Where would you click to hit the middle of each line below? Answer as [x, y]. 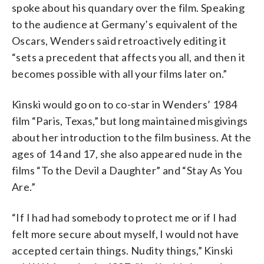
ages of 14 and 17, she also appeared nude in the [127, 154]
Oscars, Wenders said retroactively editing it [119, 40]
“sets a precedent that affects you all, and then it [129, 57]
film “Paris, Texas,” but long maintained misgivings [130, 121]
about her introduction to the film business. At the [132, 137]
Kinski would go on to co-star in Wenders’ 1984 [125, 104]
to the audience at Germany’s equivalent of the [125, 24]
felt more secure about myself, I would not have [126, 234]
